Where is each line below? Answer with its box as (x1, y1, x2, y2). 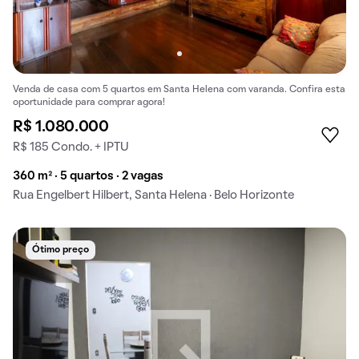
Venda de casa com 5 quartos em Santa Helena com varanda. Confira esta (13, 86, 345, 95)
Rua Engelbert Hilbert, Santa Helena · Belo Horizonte (13, 190, 294, 202)
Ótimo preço (32, 246, 89, 255)
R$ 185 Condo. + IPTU (13, 142, 129, 154)
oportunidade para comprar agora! (13, 99, 165, 107)
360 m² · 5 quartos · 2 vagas (13, 171, 163, 183)
